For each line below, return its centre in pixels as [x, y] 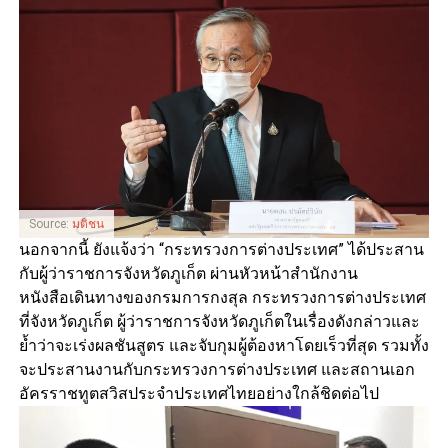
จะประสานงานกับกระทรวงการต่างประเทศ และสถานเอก [216, 370]
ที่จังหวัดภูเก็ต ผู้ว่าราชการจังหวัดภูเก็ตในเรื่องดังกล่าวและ [219, 322]
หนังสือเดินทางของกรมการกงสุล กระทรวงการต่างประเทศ [222, 298]
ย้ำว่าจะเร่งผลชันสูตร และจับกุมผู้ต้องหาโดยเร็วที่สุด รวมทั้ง [223, 346]
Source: [50, 224]
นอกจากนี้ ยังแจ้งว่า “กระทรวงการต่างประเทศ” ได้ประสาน [221, 250]
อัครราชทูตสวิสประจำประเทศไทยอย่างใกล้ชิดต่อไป [198, 394]
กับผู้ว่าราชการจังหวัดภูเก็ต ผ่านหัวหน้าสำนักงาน [188, 274]
